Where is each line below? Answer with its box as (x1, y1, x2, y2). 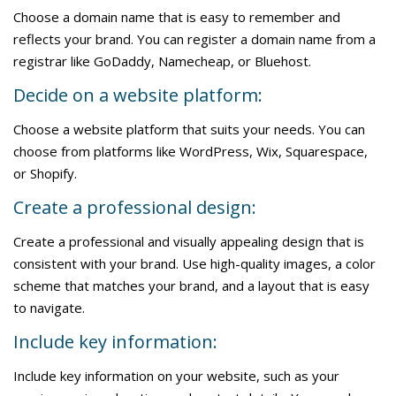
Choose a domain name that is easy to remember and (13, 8, 340, 26)
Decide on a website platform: (13, 83, 263, 107)
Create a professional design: (13, 195, 256, 219)
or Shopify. (13, 164, 77, 182)
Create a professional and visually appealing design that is (13, 232, 364, 250)
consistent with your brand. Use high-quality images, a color (13, 255, 376, 272)
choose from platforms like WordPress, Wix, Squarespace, (13, 142, 368, 160)
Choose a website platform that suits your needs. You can (13, 120, 365, 138)
